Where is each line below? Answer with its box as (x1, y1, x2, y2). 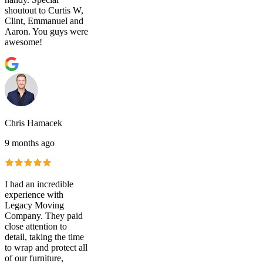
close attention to (5, 221, 67, 231)
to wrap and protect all (5, 242, 87, 252)
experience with (5, 189, 63, 200)
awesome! (5, 36, 42, 47)
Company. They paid (5, 210, 83, 221)
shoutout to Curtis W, (5, 5, 83, 15)
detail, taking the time (5, 231, 84, 242)
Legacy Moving (5, 200, 64, 210)
